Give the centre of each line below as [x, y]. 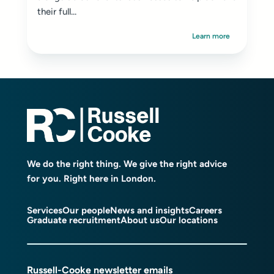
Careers [206, 210]
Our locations [189, 220]
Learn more [211, 36]
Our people [86, 210]
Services [45, 210]
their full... [57, 12]
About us [140, 220]
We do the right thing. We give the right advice [127, 164]
